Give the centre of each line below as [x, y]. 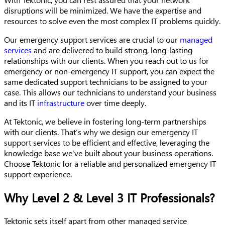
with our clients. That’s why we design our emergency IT [101, 132]
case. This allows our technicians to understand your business [110, 92]
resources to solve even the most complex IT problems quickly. [112, 21]
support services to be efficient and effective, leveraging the [107, 142]
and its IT [21, 102]
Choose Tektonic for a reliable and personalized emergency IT [110, 163]
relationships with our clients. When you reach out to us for [106, 60]
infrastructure [61, 102]
